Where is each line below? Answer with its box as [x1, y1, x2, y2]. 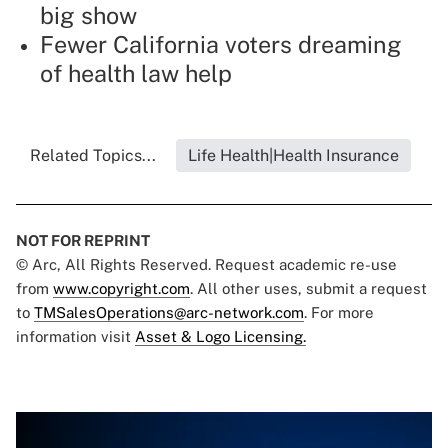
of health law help [40, 60, 232, 88]
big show [40, 2, 137, 30]
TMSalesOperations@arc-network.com [34, 304, 304, 322]
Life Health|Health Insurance [187, 146, 399, 166]
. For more [304, 304, 374, 322]
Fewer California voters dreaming [40, 31, 402, 59]
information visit [16, 328, 135, 346]
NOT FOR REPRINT [16, 232, 150, 250]
